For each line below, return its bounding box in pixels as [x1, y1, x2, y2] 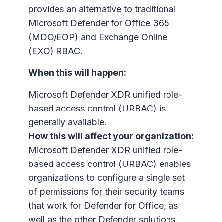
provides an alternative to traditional [28, 4, 175, 14]
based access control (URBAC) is [28, 103, 166, 113]
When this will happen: [28, 67, 126, 78]
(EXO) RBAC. [28, 46, 83, 56]
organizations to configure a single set [28, 172, 185, 183]
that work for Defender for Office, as [28, 200, 178, 211]
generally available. [28, 117, 107, 127]
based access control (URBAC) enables [28, 159, 191, 169]
